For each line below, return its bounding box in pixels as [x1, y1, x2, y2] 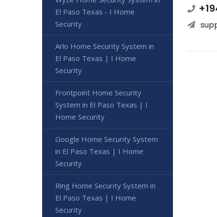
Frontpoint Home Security [55, 87, 141, 97]
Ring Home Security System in [55, 180, 155, 190]
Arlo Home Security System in [55, 41, 154, 51]
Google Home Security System [55, 134, 158, 144]
